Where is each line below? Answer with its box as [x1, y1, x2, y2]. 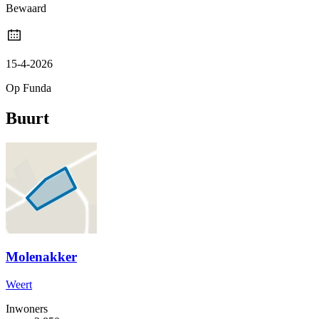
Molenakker [6, 249, 77, 265]
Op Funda [6, 81, 51, 94]
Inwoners [6, 303, 48, 315]
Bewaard [6, 1, 46, 14]
